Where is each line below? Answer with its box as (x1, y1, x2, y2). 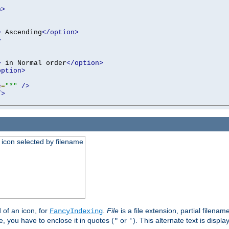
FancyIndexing (50, 207, 103, 216)
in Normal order (1, 59, 66, 67)
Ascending (1, 28, 42, 36)
